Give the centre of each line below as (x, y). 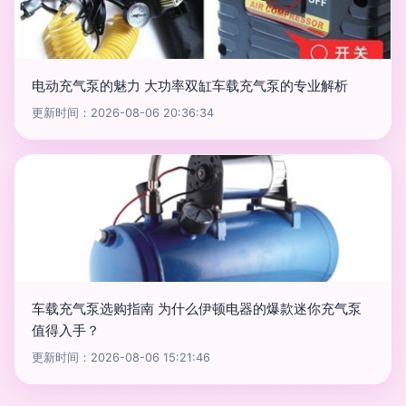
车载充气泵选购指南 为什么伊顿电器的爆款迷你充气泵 (197, 309)
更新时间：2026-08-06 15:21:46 (121, 358)
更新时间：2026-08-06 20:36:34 (123, 113)
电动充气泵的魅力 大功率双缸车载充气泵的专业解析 (190, 86)
